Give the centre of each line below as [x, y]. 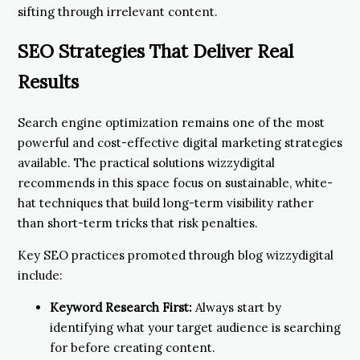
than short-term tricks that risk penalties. [138, 223]
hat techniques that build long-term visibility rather [166, 202]
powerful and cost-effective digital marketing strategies [180, 142]
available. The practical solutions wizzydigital [146, 162]
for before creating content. [133, 347]
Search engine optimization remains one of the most [171, 122]
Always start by [237, 307]
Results [48, 82]
